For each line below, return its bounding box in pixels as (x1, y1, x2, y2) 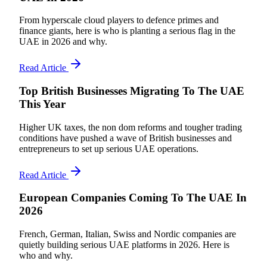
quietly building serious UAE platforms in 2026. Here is (19, 240, 229, 250)
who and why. (19, 250, 73, 261)
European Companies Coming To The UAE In (19, 191, 247, 204)
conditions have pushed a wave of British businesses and (19, 132, 232, 143)
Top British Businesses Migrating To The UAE (19, 85, 244, 98)
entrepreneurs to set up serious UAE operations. (19, 143, 198, 154)
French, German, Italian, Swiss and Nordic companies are (19, 229, 236, 240)
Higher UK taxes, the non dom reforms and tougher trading (19, 122, 242, 132)
